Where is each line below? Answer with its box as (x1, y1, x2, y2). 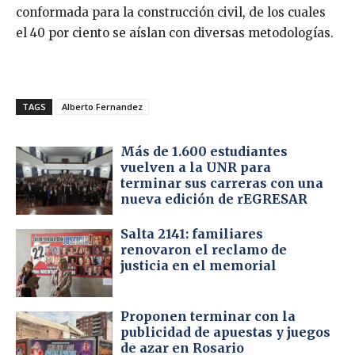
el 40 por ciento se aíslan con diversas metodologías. (16, 25, 334, 41)
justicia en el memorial (120, 257, 277, 273)
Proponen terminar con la (120, 307, 296, 324)
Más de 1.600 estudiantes (120, 143, 288, 160)
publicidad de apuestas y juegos (120, 323, 331, 340)
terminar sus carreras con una (120, 175, 324, 192)
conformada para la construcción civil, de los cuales (16, 5, 326, 21)
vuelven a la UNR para (120, 159, 272, 176)
